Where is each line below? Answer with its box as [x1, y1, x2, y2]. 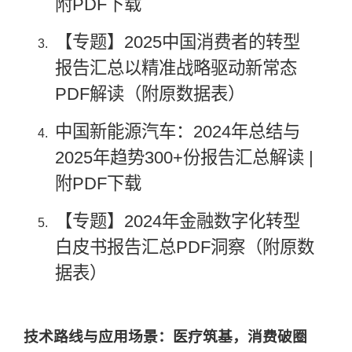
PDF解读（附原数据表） [55, 83, 245, 104]
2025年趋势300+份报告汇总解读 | [55, 147, 313, 167]
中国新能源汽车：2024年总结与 [55, 121, 300, 141]
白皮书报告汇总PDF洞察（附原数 [55, 236, 314, 257]
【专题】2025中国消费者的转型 [55, 31, 300, 52]
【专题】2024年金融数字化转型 [55, 211, 300, 231]
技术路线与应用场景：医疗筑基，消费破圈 [24, 328, 307, 345]
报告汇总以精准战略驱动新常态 [55, 57, 297, 78]
